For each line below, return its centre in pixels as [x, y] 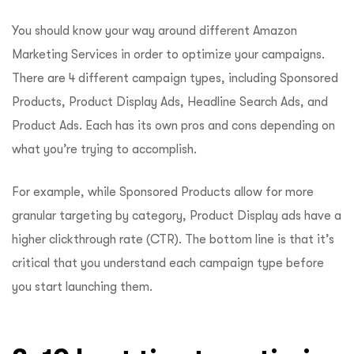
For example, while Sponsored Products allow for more [163, 192]
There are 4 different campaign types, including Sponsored [175, 79]
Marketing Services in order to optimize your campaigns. [168, 55]
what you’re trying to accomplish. [104, 150]
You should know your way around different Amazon [154, 31]
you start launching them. [84, 287]
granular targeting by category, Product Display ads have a [177, 216]
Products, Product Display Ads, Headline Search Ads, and [170, 102]
